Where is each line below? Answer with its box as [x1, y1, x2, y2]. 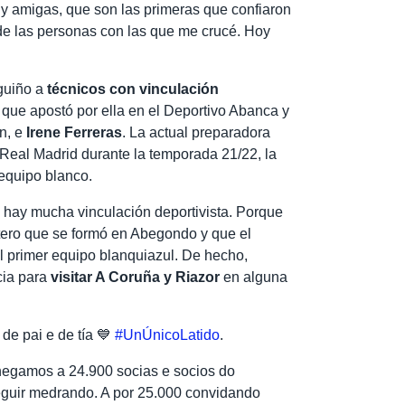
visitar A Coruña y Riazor [51, 268, 221, 285]
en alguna [220, 268, 288, 285]
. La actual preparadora [122, 124, 271, 140]
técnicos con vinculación [43, 80, 220, 97]
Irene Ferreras [26, 124, 123, 140]
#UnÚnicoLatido [115, 326, 221, 343]
